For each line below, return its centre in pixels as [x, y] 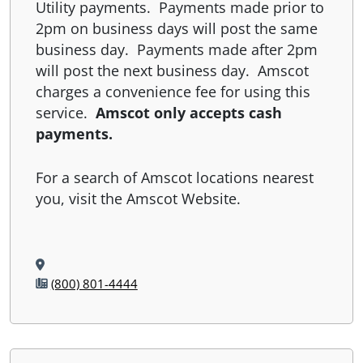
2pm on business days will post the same [176, 28]
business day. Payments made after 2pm [176, 49]
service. [65, 112]
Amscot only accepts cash [188, 112]
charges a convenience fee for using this [173, 91]
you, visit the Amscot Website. [138, 198]
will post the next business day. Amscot [172, 70]
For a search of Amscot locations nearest [174, 177]
